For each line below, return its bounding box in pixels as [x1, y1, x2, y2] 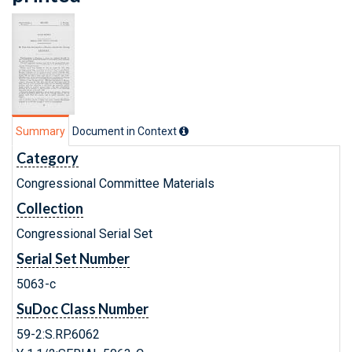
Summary [16, 125, 65, 137]
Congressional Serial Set [16, 226, 152, 241]
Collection [16, 200, 83, 217]
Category [16, 149, 79, 167]
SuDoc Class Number [16, 300, 148, 317]
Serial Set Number [16, 250, 130, 267]
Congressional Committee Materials [16, 176, 214, 191]
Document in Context [72, 125, 179, 137]
